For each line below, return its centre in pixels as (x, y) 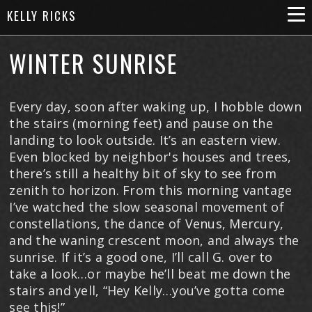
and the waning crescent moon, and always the (154, 240)
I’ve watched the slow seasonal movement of (147, 207)
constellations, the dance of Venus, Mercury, (147, 224)
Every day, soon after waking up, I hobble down (155, 107)
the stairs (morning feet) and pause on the (141, 123)
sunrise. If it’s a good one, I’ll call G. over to (141, 257)
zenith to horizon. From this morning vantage (151, 190)
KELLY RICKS (42, 16)
